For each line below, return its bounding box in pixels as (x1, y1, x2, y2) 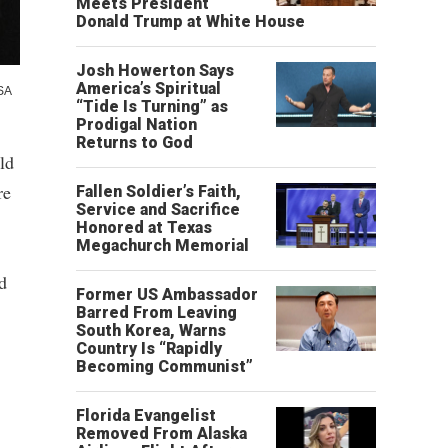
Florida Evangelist (76, 406, 216, 425)
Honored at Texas (76, 218, 212, 237)
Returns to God (76, 133, 193, 152)
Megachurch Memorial (76, 236, 249, 255)
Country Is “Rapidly (76, 339, 222, 358)
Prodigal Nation (76, 115, 197, 134)
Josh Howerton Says (76, 61, 234, 80)
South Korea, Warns (76, 321, 226, 340)
